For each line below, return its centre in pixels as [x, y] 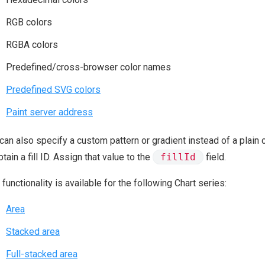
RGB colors [29, 22]
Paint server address [49, 112]
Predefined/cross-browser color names [88, 67]
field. [215, 157]
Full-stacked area [42, 254]
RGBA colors [32, 45]
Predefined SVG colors [53, 90]
